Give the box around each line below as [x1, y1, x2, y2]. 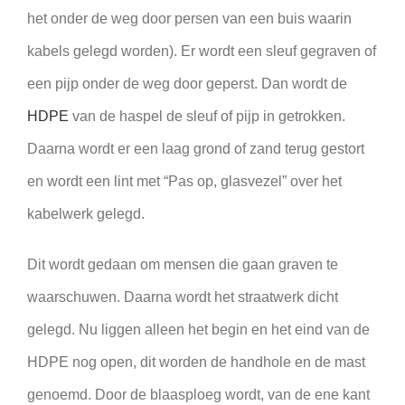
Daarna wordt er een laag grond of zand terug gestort [27, 140, 364, 156]
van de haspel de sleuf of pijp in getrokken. [69, 108, 345, 124]
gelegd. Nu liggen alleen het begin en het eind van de [27, 321, 370, 337]
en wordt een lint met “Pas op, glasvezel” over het [27, 173, 342, 189]
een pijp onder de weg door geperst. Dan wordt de [27, 75, 347, 91]
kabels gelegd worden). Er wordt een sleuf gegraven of [27, 42, 376, 59]
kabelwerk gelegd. [27, 205, 145, 221]
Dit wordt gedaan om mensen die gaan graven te [27, 256, 338, 272]
